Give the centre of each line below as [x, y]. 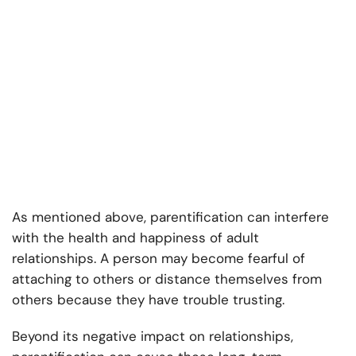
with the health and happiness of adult [135, 238]
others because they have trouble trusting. [148, 300]
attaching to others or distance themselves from [167, 279]
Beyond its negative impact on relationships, [153, 337]
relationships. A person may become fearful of [159, 259]
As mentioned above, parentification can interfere [170, 217]
